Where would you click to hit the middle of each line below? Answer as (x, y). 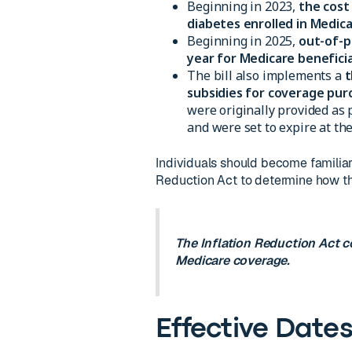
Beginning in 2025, (243, 41)
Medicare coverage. (233, 260)
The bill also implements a (266, 75)
